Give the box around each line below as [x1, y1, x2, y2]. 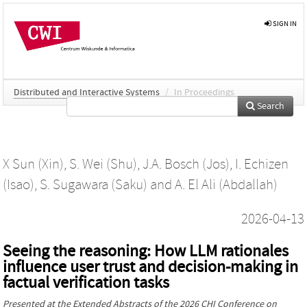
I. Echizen [235, 156, 288, 173]
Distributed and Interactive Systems [14, 86, 160, 98]
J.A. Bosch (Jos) [143, 156, 230, 173]
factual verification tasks [3, 273, 169, 292]
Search [255, 100, 284, 112]
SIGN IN [271, 19, 297, 28]
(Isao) [3, 176, 34, 193]
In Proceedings [174, 86, 234, 98]
